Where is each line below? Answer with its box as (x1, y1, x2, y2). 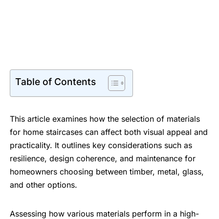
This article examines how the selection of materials (10, 113, 200, 124)
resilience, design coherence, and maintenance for (10, 153, 196, 163)
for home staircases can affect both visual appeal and (10, 127, 208, 137)
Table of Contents (15, 75, 96, 88)
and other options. (10, 179, 77, 190)
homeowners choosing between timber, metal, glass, (10, 166, 204, 176)
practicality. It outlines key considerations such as (10, 140, 192, 150)
